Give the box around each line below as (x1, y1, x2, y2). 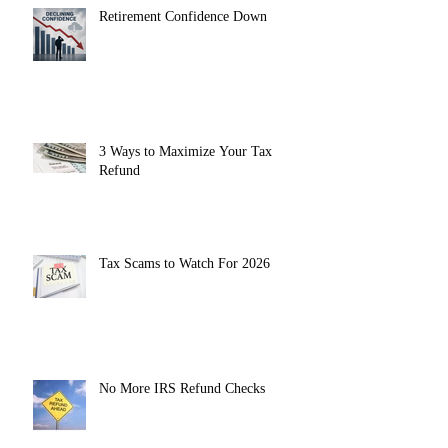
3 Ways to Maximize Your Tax (99, 143, 272, 159)
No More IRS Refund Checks (99, 380, 265, 396)
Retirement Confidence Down (99, 8, 267, 24)
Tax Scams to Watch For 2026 (99, 255, 270, 271)
